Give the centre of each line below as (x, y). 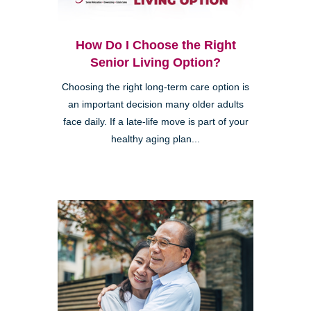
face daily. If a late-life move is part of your (155, 121)
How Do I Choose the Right (155, 45)
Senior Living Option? (155, 62)
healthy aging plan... (155, 139)
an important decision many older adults (155, 104)
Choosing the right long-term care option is (155, 87)
